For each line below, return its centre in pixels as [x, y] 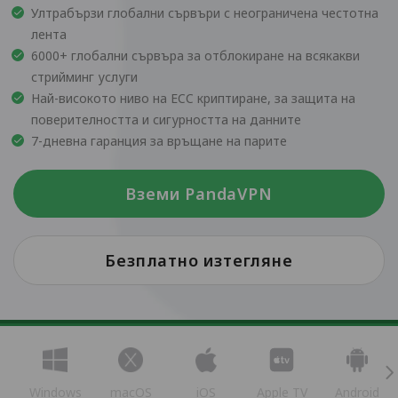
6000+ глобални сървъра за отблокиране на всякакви [195, 56]
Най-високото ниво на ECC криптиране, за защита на [193, 98]
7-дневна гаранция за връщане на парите [159, 141]
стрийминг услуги [84, 77]
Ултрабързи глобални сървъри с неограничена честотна [205, 13]
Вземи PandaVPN [199, 194]
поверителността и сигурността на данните [166, 119]
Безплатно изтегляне [199, 260]
